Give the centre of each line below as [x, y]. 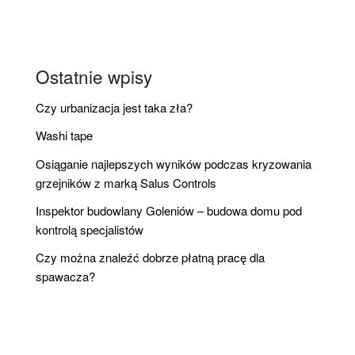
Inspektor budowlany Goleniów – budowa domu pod [169, 210]
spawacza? [65, 277]
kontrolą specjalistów [90, 229]
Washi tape [64, 136]
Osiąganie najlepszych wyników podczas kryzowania [174, 163]
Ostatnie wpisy [94, 76]
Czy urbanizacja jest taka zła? [114, 108]
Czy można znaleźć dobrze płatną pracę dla [150, 258]
